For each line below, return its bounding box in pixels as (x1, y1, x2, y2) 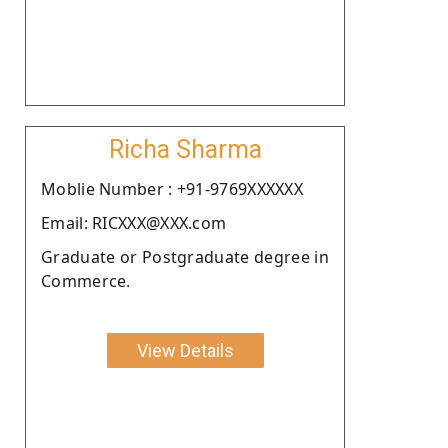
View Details (136, 339, 234, 361)
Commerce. (41, 269, 131, 292)
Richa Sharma (108, 134, 262, 164)
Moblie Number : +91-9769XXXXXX (41, 177, 303, 200)
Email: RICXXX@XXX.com (41, 211, 227, 234)
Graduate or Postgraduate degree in (41, 245, 329, 268)
